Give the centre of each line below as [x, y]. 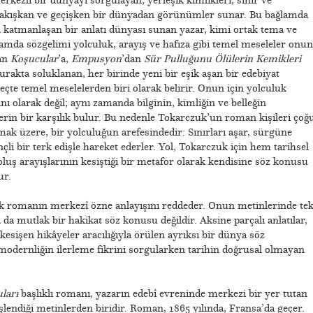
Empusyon [96, 58]
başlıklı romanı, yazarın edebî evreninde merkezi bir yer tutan [162, 293]
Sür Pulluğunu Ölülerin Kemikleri [222, 58]
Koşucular [34, 58]
